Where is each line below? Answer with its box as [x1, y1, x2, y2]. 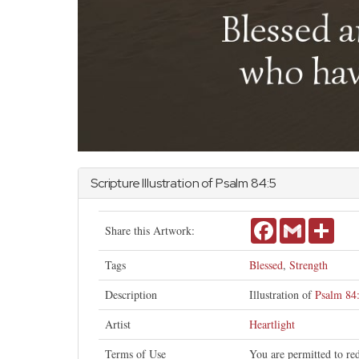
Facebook [276, 216, 320, 232]
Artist [105, 316, 131, 332]
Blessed [249, 256, 283, 272]
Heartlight [249, 316, 295, 332]
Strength [289, 256, 328, 272]
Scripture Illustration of [91, 174, 216, 192]
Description [105, 286, 157, 302]
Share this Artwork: [105, 222, 195, 238]
